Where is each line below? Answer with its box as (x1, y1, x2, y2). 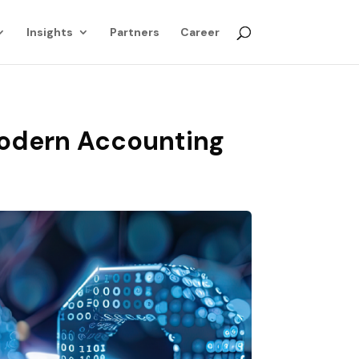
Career (179, 25, 220, 39)
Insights (26, 25, 73, 39)
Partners (109, 25, 159, 39)
